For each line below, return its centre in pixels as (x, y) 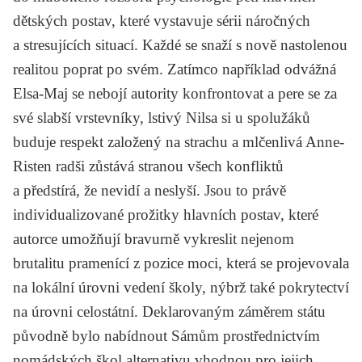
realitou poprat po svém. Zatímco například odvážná (175, 69)
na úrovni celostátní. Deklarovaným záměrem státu (169, 311)
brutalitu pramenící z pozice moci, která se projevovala (181, 263)
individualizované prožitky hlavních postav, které (166, 214)
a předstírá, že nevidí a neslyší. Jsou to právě (149, 190)
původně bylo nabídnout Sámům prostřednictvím (166, 335)
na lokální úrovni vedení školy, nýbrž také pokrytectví (181, 287)
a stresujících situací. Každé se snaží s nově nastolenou (180, 44)
